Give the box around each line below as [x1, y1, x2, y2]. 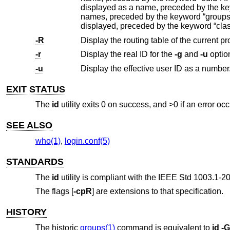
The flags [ [35, 187, 73, 196]
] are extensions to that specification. [91, 187, 223, 196]
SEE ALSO [6, 120, 53, 131]
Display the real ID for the [80, 50, 175, 59]
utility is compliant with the [59, 172, 158, 182]
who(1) [35, 137, 61, 145]
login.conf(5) [64, 137, 110, 145]
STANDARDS [6, 157, 64, 167]
